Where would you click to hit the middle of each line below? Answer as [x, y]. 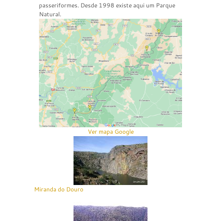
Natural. [50, 14]
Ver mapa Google [110, 131]
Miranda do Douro [59, 189]
